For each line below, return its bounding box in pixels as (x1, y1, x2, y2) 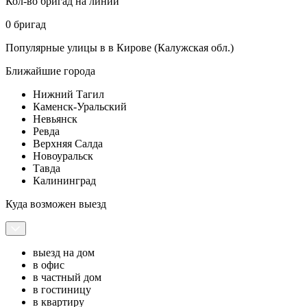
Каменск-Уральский (33, 100, 127, 112)
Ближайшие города (5, 64, 95, 77)
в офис (33, 258, 64, 271)
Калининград (33, 174, 96, 186)
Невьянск (33, 112, 77, 125)
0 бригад (5, 18, 46, 30)
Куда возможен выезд (5, 197, 106, 210)
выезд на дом (33, 246, 95, 258)
